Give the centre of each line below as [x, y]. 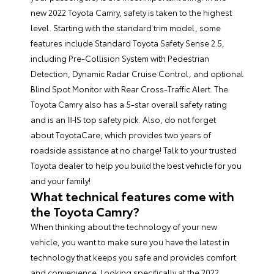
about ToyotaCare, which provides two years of [121, 135]
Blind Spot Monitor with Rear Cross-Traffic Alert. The [129, 89]
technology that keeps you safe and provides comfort [133, 257]
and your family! [61, 180]
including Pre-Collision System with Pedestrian [120, 58]
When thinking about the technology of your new [124, 226]
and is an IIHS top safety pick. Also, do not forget [123, 119]
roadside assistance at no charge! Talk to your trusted [134, 150]
